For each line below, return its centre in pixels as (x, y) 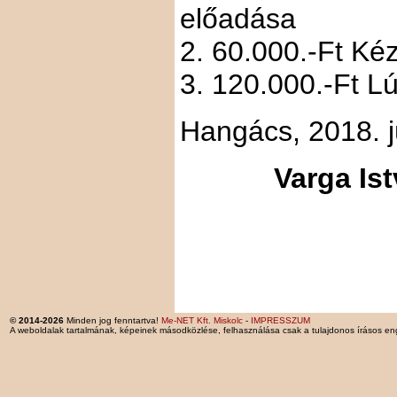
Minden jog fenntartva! (113, 320)
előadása (238, 19)
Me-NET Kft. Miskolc (202, 320)
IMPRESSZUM (280, 320)
